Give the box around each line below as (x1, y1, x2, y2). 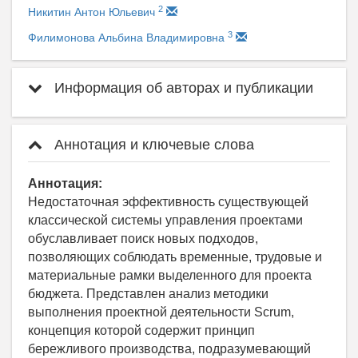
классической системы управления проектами (28, 213, 303, 228)
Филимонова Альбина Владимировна (28, 31, 228, 45)
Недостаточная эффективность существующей (28, 195, 308, 209)
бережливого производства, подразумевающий (28, 342, 311, 356)
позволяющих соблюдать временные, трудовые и (28, 250, 322, 265)
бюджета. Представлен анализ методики (28, 287, 268, 301)
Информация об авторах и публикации (50, 80, 313, 97)
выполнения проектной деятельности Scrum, (28, 305, 294, 320)
